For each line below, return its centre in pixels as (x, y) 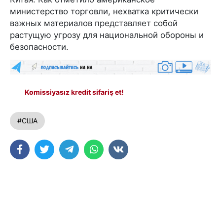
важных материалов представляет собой (94, 23)
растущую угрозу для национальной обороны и (107, 35)
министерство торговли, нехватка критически (104, 11)
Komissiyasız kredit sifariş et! (74, 92)
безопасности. (39, 47)
